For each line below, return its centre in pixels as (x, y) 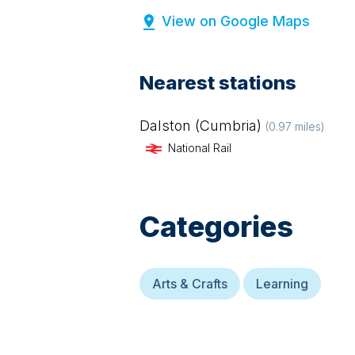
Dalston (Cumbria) (200, 126)
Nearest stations (218, 83)
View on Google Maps (236, 21)
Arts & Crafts (190, 284)
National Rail (200, 148)
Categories (216, 227)
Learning (282, 284)
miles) (308, 126)
